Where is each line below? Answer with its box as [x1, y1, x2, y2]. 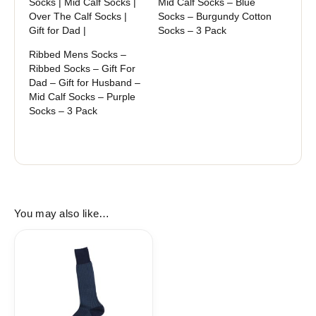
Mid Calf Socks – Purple [29, 90, 135, 102]
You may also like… [14, 208, 110, 220]
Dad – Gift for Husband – [29, 76, 140, 88]
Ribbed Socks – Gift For [29, 62, 135, 74]
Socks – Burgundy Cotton [158, 10, 272, 22]
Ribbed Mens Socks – [29, 48, 126, 60]
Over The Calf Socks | [29, 10, 127, 22]
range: [104, 244, 138, 257]
